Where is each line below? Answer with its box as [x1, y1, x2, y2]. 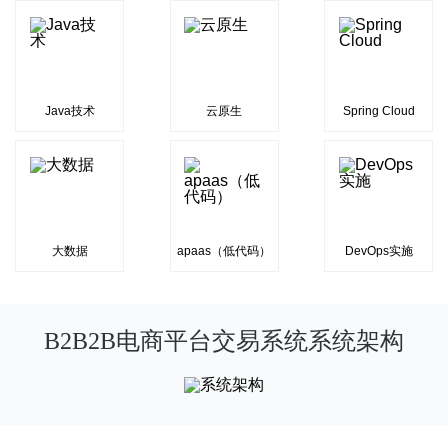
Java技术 [44, 104, 95, 118]
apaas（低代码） [177, 244, 271, 258]
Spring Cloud [342, 104, 415, 118]
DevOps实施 [344, 244, 413, 258]
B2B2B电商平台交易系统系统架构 [44, 328, 404, 354]
